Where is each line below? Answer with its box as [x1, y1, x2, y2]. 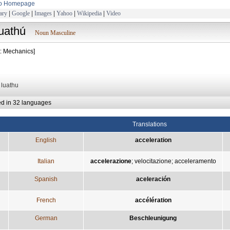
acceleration [135, 136, 171, 144]
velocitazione [134, 157, 171, 165]
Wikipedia [77, 9, 102, 17]
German [34, 214, 57, 222]
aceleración [136, 175, 170, 183]
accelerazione [90, 157, 131, 165]
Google [12, 9, 30, 17]
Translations [132, 120, 167, 128]
